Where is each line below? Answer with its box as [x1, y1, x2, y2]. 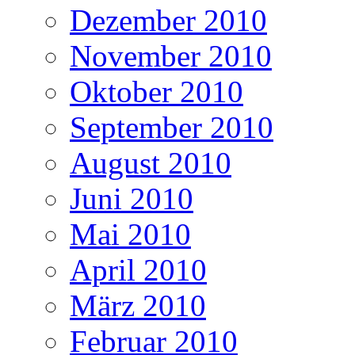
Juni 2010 [70, 181, 193, 216]
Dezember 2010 [70, 2, 267, 37]
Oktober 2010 [70, 74, 243, 109]
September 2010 [70, 109, 273, 144]
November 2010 [70, 38, 272, 73]
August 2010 [70, 145, 231, 180]
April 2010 [70, 252, 207, 287]
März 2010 [70, 288, 206, 323]
